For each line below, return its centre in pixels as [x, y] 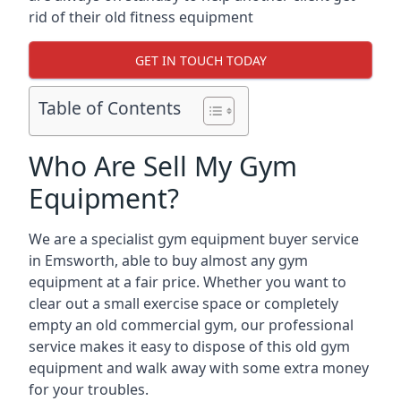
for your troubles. [89, 389]
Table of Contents [110, 108]
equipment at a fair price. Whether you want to [188, 282]
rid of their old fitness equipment [141, 17]
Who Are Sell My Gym [163, 166]
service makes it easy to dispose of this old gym [189, 346]
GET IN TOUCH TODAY [200, 60]
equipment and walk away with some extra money [199, 368]
